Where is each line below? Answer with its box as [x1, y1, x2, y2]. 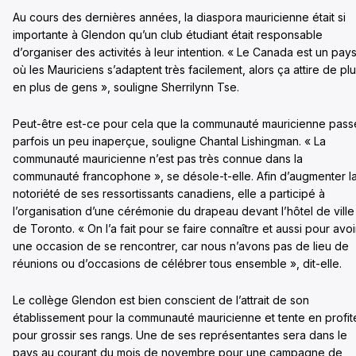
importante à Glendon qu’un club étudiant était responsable [13, 28, 323, 41]
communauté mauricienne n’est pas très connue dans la [13, 152, 303, 165]
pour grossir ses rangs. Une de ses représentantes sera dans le [13, 328, 347, 342]
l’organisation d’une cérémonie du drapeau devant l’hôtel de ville [13, 204, 354, 218]
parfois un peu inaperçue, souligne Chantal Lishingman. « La [13, 134, 326, 148]
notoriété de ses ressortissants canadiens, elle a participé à [13, 187, 325, 200]
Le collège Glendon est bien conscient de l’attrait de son [13, 293, 309, 307]
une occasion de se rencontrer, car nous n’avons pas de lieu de [13, 239, 349, 253]
